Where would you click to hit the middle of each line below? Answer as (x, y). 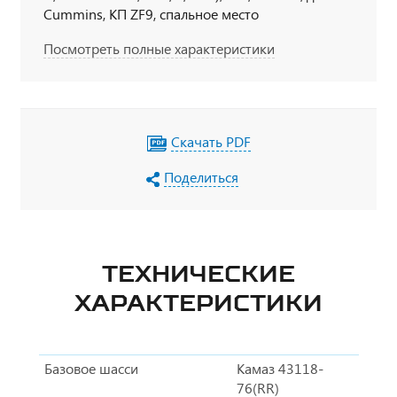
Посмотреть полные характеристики (159, 49)
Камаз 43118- (280, 369)
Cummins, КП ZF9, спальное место (151, 14)
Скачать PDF (211, 142)
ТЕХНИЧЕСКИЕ (198, 274)
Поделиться (201, 177)
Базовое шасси (91, 369)
